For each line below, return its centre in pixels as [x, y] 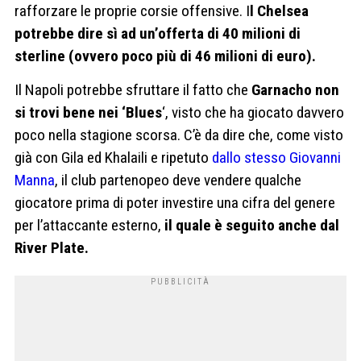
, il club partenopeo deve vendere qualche [178, 180]
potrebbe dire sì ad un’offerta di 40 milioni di [158, 34]
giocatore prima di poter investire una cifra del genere [175, 202]
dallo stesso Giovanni [276, 157]
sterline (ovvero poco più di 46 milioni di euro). [165, 56]
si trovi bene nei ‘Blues [88, 112]
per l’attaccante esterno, [88, 225]
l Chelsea [279, 11]
